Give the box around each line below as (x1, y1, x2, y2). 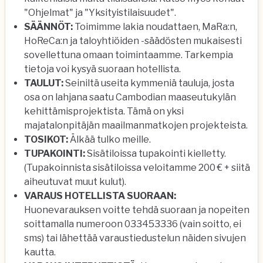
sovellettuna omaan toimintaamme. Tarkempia (24, 49, 233, 60)
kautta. (24, 247, 56, 258)
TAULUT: (24, 77, 63, 89)
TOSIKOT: (24, 134, 70, 145)
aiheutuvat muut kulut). (24, 176, 126, 187)
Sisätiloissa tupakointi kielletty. (85, 148, 226, 159)
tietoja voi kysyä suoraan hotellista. (24, 63, 181, 75)
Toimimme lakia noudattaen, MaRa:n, (73, 21, 237, 32)
